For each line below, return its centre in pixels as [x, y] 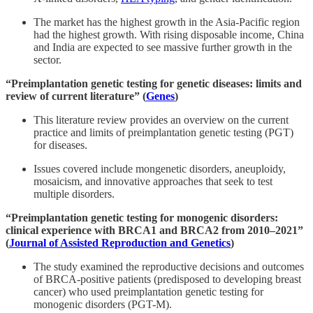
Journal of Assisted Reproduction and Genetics [120, 242]
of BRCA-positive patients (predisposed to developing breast [167, 279]
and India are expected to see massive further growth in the [163, 47]
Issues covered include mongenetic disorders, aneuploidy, [160, 168]
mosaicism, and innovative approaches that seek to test [153, 181]
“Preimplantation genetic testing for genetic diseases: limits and [154, 83]
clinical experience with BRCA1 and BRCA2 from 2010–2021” [154, 230]
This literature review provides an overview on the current [161, 119]
